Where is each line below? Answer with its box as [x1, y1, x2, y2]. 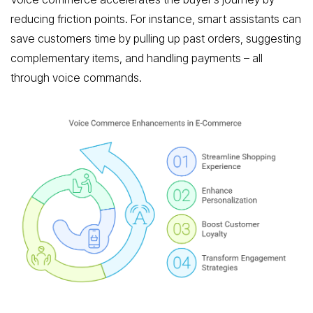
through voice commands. [10, 71, 142, 85]
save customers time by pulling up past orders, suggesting [10, 31, 301, 46]
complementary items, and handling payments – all [10, 51, 263, 66]
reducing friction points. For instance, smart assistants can [10, 12, 301, 27]
